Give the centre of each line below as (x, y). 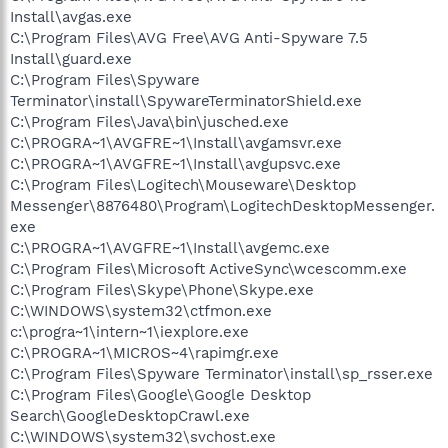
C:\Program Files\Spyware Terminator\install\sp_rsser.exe (221, 373)
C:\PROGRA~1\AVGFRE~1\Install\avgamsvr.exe (176, 142)
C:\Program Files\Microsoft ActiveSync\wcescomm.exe (208, 268)
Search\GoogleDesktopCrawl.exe (130, 415)
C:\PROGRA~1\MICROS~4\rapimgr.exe (144, 352)
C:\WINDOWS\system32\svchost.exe (143, 436)
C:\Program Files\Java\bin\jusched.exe (149, 121)
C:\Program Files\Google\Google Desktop (160, 394)
